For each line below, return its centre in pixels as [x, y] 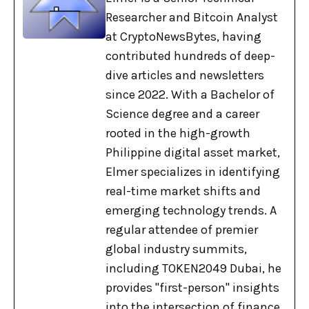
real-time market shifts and [183, 191]
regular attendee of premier [182, 230]
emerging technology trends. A [191, 211]
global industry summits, [176, 249]
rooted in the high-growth [178, 133]
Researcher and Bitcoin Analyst [192, 18]
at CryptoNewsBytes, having [183, 37]
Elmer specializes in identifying [193, 172]
